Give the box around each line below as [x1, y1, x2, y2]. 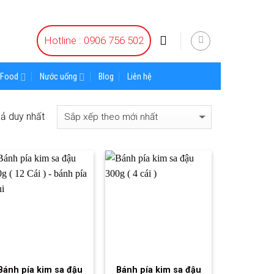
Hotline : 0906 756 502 [43, 34, 144, 46]
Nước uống [40, 72, 78, 82]
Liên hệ [127, 72, 152, 82]
